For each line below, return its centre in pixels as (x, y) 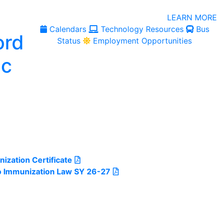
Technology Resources (142, 29)
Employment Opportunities (143, 41)
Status (69, 41)
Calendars (68, 29)
